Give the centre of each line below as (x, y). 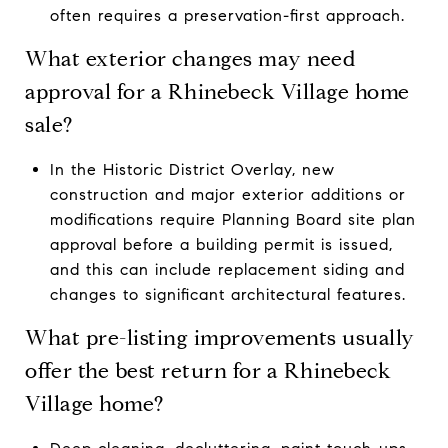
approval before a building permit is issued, (221, 244)
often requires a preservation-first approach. (227, 15)
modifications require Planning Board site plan (232, 219)
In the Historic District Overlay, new (192, 169)
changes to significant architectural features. (227, 294)
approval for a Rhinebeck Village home (217, 91)
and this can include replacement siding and (227, 269)
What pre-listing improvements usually (220, 337)
